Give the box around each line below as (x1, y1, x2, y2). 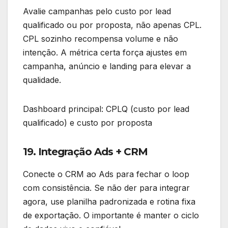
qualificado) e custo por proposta (23, 118, 152, 128)
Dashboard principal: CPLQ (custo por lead (23, 104, 189, 115)
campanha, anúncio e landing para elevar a (23, 61, 191, 72)
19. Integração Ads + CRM (23, 146, 148, 158)
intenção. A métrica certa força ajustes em (23, 47, 187, 58)
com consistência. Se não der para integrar (23, 182, 190, 193)
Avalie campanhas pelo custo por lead (23, 6, 171, 17)
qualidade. (23, 75, 61, 85)
